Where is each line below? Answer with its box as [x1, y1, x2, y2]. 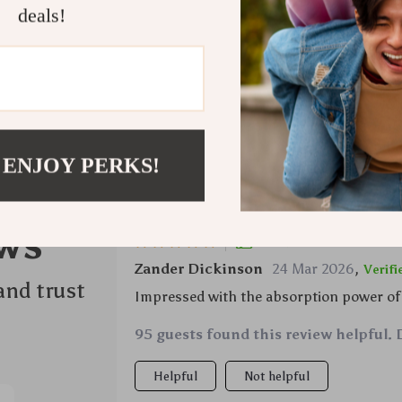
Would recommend [261, 234, 380, 250]
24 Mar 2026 [271, 260, 354, 277]
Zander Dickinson [134, 260, 263, 277]
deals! [17, 4, 66, 27]
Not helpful [243, 369, 310, 384]
